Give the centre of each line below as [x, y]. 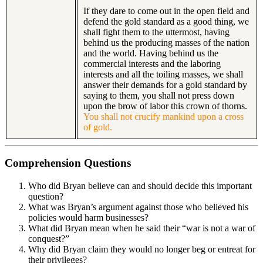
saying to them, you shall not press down [159, 95]
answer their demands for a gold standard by [165, 85]
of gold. [98, 127]
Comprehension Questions [68, 163]
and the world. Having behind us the [151, 53]
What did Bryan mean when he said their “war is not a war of [142, 228]
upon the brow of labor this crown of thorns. [165, 106]
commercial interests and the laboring [152, 63]
